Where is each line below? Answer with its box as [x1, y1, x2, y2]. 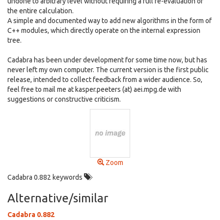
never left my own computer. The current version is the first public [7, 66, 209, 74]
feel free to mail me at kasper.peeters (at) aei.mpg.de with [7, 85, 181, 93]
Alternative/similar [7, 192, 108, 205]
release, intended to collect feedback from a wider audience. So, [7, 76, 202, 83]
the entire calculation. [7, 7, 74, 15]
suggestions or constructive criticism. [7, 95, 121, 103]
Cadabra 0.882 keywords [7, 173, 84, 181]
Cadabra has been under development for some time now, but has [7, 56, 207, 64]
